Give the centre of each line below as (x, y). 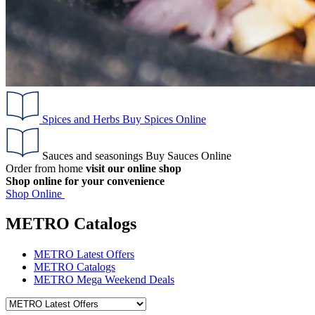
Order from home (46, 168)
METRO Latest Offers (84, 255)
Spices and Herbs (81, 119)
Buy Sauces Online (188, 155)
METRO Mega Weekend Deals (104, 280)
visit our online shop (134, 168)
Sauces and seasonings (92, 155)
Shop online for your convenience (85, 181)
